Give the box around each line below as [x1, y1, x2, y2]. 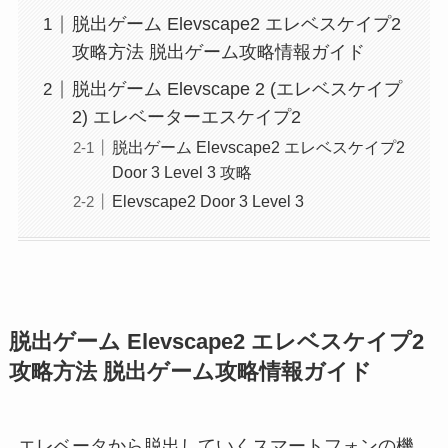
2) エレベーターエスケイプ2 [71, 107, 301, 128]
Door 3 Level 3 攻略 [111, 163, 252, 182]
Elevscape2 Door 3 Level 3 [111, 192, 304, 211]
